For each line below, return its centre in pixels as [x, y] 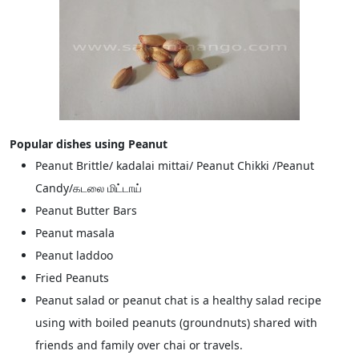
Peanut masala [75, 233]
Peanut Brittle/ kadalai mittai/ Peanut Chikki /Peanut [175, 165]
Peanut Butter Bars [86, 210]
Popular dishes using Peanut [89, 144]
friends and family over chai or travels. [139, 345]
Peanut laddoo [74, 255]
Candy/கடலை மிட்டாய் [89, 188]
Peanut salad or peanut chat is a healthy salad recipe [178, 300]
